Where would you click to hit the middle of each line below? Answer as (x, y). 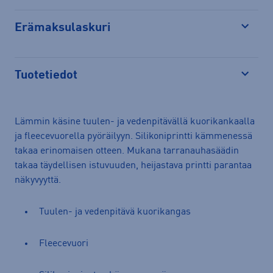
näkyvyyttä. (38, 180)
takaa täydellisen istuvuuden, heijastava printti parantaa (133, 165)
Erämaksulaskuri (63, 28)
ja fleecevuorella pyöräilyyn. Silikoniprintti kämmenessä (133, 136)
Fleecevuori (65, 243)
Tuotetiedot (46, 75)
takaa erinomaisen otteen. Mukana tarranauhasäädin (127, 151)
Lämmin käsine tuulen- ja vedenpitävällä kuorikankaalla (135, 122)
